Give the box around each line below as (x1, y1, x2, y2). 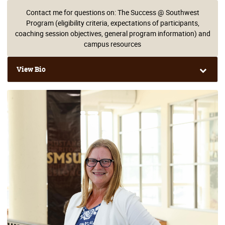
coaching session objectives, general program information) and (15, 29, 210, 39)
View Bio (17, 64, 46, 74)
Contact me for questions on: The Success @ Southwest (26, 8, 199, 18)
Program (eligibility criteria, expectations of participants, (26, 18, 199, 28)
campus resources (84, 39, 141, 49)
